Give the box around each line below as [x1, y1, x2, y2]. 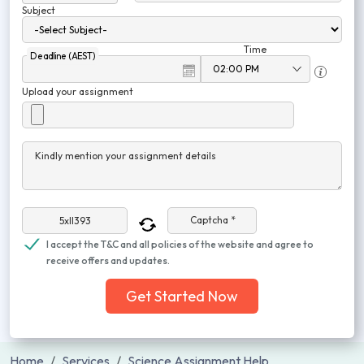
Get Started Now [126, 287, 238, 305]
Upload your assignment [22, 85, 133, 97]
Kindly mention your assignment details [35, 149, 216, 162]
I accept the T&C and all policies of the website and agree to [46, 238, 314, 250]
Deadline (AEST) [29, 50, 96, 62]
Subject [22, 4, 55, 16]
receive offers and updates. [46, 254, 170, 266]
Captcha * [190, 214, 236, 227]
